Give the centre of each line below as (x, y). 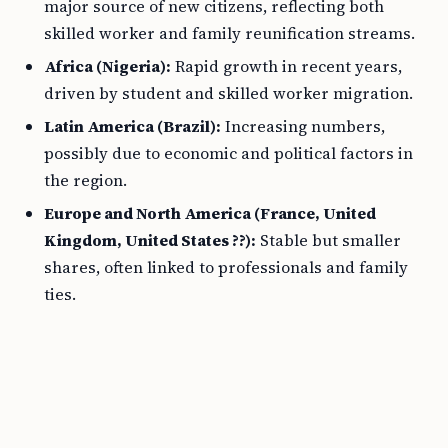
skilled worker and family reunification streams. (229, 33)
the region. (85, 180)
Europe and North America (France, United (210, 213)
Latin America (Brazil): (132, 126)
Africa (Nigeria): (107, 66)
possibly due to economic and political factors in (228, 153)
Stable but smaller (328, 240)
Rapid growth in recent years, (286, 66)
